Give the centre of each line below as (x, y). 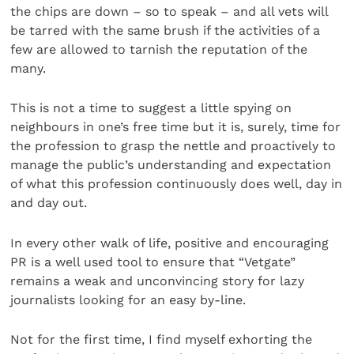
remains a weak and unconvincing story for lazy (158, 281)
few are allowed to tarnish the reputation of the (159, 50)
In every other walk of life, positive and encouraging (170, 243)
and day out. (49, 203)
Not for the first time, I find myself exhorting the (162, 340)
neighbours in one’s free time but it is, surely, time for (176, 127)
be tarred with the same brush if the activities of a (166, 31)
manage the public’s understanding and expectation (171, 165)
